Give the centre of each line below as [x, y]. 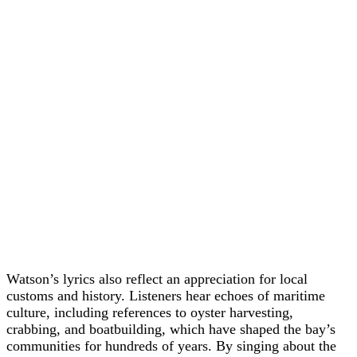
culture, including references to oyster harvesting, [150, 313]
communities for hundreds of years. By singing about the [171, 346]
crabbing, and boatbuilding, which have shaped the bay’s [171, 330]
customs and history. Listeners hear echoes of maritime [166, 296]
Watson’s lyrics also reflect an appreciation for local [157, 279]
